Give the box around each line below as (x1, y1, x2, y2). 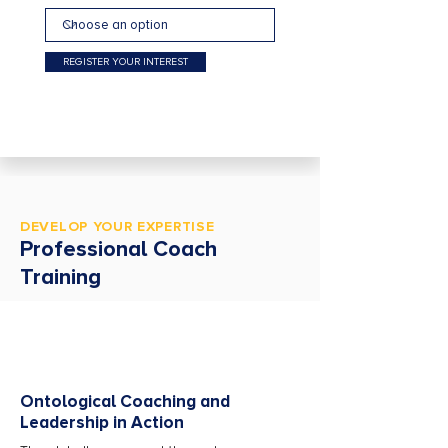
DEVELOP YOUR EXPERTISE (20, 218, 215, 235)
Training (20, 264, 101, 291)
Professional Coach (20, 236, 217, 263)
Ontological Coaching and (20, 391, 230, 412)
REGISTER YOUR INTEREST (63, 56, 188, 68)
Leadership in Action (20, 412, 184, 433)
